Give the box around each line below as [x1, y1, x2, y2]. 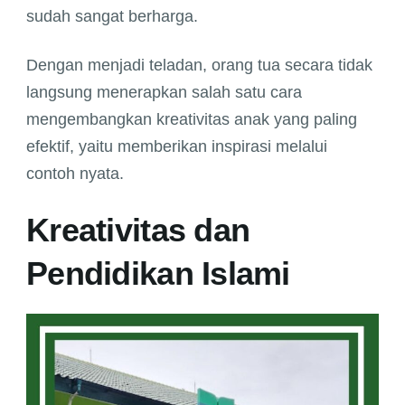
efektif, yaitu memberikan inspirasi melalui [26, 137, 327, 156]
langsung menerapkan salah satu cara [26, 83, 302, 102]
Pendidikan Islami [26, 255, 290, 293]
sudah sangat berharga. [26, 7, 198, 26]
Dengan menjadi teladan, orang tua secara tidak [26, 56, 372, 75]
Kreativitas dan [26, 212, 250, 250]
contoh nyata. [26, 165, 124, 184]
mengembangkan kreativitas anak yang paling [26, 110, 357, 129]
